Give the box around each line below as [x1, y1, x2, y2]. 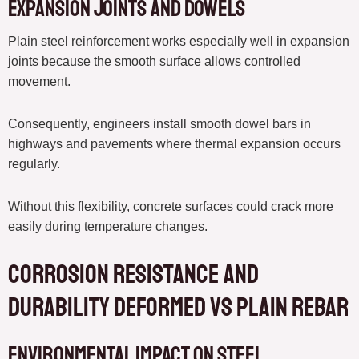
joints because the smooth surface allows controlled [8, 54, 301, 69]
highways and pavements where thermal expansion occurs [8, 137, 341, 151]
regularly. [8, 157, 60, 171]
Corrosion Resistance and [8, 259, 259, 292]
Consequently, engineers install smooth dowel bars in [8, 117, 311, 131]
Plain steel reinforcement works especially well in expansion [8, 34, 349, 49]
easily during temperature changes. [8, 220, 208, 234]
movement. [8, 75, 71, 89]
